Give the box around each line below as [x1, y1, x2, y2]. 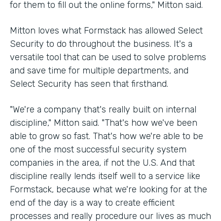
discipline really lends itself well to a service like [10, 170, 200, 182]
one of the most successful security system [10, 144, 186, 155]
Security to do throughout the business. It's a [10, 38, 192, 49]
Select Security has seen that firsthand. [10, 78, 168, 89]
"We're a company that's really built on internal [10, 104, 196, 115]
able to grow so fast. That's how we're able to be [10, 130, 203, 142]
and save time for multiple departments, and [10, 65, 188, 76]
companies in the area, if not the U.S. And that [10, 157, 195, 168]
